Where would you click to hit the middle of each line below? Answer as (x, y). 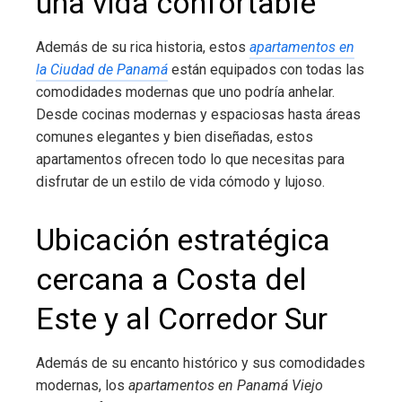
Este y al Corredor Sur (182, 319)
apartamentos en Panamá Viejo (226, 385)
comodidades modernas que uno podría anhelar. (185, 92)
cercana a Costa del (171, 279)
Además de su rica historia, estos (143, 47)
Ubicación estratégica (183, 240)
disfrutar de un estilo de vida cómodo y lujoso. (180, 182)
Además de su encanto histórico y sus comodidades (201, 363)
